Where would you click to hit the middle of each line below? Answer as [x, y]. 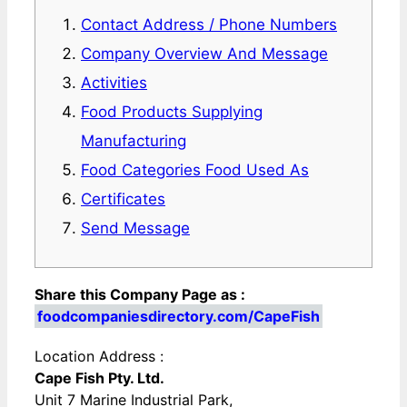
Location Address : [99, 357]
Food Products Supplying [172, 112]
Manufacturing [134, 141]
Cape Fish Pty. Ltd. [99, 378]
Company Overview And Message [204, 54]
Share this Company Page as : [140, 295]
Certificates [123, 199]
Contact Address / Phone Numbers [209, 25]
